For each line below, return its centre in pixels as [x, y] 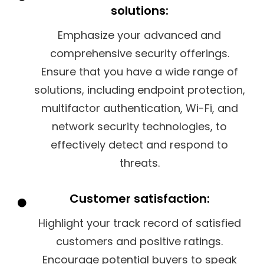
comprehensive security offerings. [139, 53]
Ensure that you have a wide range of [139, 71]
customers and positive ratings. [139, 241]
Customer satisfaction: [139, 198]
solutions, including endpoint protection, [139, 90]
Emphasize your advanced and [139, 35]
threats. [139, 163]
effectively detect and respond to [139, 144]
